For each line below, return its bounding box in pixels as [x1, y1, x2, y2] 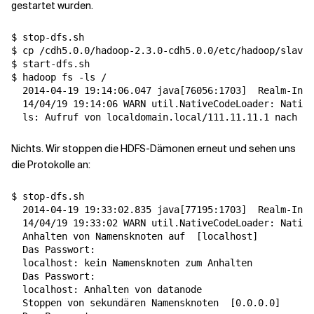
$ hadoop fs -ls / [11, 71, 107, 83]
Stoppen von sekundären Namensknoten [11, 297, 230, 308]
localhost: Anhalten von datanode [11, 284, 202, 295]
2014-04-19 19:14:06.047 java [11, 85, 179, 96]
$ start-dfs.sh [11, 58, 90, 69]
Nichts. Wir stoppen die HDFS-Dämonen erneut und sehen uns [11, 142, 296, 155]
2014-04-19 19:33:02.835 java [11, 204, 179, 215]
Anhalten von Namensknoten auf [11, 231, 196, 242]
